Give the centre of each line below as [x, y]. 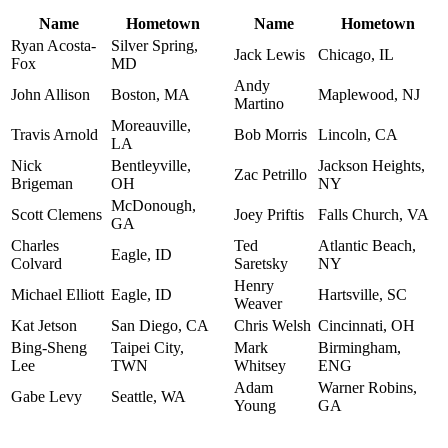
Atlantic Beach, [367, 245]
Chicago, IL [356, 54]
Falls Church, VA [373, 214]
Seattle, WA [148, 396]
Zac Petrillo [270, 174]
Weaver [258, 303]
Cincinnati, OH [366, 325]
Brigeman [42, 183]
